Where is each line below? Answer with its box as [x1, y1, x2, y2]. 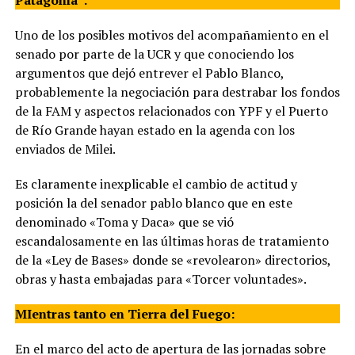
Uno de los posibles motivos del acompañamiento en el [14, 26, 329, 44]
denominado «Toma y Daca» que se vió [14, 213, 234, 231]
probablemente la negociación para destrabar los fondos [14, 83, 340, 101]
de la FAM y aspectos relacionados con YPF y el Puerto [14, 102, 328, 120]
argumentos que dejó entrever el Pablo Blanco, [14, 64, 284, 82]
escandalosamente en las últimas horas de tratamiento [14, 232, 329, 250]
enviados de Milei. [14, 140, 116, 158]
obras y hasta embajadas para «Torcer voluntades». [14, 270, 307, 288]
